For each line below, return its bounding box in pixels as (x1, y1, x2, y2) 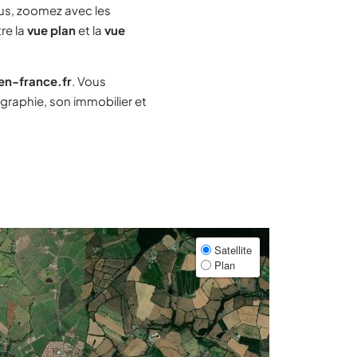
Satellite (211, 242, 252, 257)
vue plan (27, 22, 76, 37)
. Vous (72, 73, 106, 88)
